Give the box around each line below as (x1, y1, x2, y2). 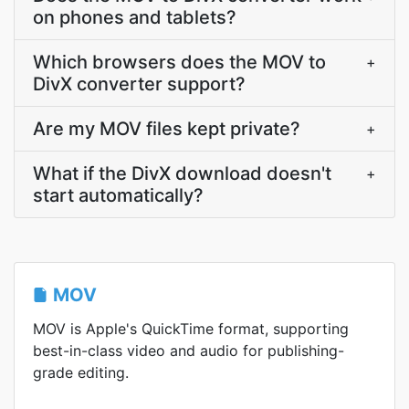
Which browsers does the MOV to (33, 51, 326, 73)
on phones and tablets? (33, 6, 236, 28)
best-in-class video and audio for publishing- (33, 341, 344, 360)
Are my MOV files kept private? (33, 118, 300, 140)
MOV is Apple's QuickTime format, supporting (33, 320, 349, 338)
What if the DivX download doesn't (33, 163, 331, 184)
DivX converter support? (33, 73, 246, 95)
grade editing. (33, 363, 129, 382)
